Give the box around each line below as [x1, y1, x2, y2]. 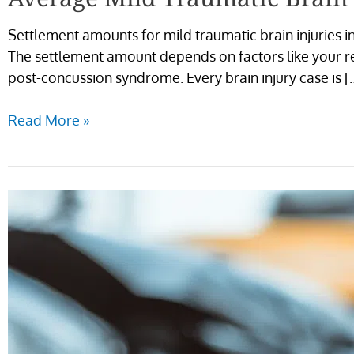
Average [7, 191, 60, 209]
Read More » [8, 111, 90, 129]
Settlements [7, 298, 85, 316]
